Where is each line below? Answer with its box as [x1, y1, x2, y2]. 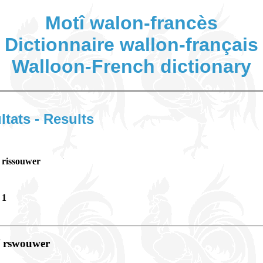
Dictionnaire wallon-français [5, 34, 258, 56]
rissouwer [2, 156, 41, 166]
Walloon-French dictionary [12, 56, 251, 77]
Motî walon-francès [45, 12, 218, 34]
